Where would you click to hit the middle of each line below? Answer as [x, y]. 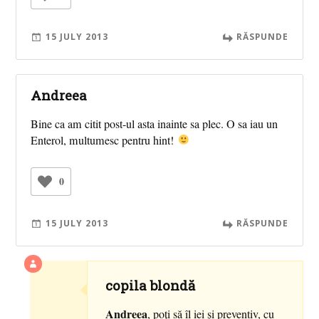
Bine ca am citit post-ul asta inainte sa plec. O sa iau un [155, 124]
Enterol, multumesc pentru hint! [104, 140]
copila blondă [151, 285]
